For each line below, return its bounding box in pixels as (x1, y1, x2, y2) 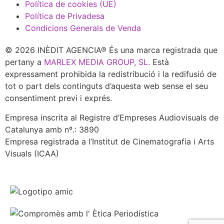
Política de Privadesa (25, 11, 104, 21)
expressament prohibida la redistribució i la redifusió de (5, 69, 216, 79)
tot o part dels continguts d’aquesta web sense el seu (5, 81, 208, 91)
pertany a (5, 57, 44, 67)
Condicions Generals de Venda (25, 23, 141, 33)
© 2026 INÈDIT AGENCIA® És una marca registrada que (5, 45, 217, 55)
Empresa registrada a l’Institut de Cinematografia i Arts (5, 136, 214, 146)
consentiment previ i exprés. (5, 93, 112, 103)
